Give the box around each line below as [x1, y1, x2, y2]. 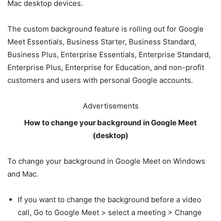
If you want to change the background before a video [18, 195, 201, 205]
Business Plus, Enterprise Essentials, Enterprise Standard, [7, 50, 211, 60]
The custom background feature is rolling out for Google [7, 24, 204, 34]
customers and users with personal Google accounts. [7, 75, 193, 85]
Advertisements [82, 101, 139, 111]
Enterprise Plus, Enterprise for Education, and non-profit [7, 63, 204, 73]
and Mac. [7, 169, 38, 179]
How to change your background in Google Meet [24, 118, 197, 128]
